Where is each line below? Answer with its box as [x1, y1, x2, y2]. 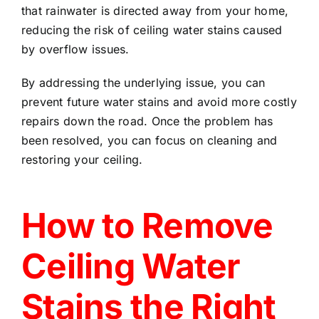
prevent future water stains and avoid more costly [21, 94, 297, 109]
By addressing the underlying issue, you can [21, 75, 266, 90]
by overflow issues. [21, 41, 130, 56]
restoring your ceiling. [21, 152, 143, 167]
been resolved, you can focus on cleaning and [21, 132, 278, 147]
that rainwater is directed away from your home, [21, 3, 289, 18]
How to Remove [21, 204, 273, 246]
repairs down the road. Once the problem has [21, 113, 273, 128]
